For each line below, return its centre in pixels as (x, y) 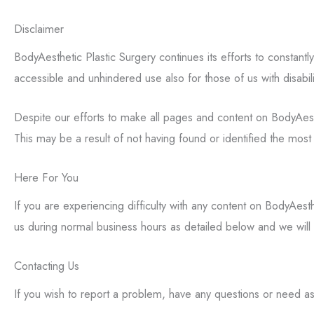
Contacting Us (47, 266)
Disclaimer (39, 28)
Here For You (46, 178)
